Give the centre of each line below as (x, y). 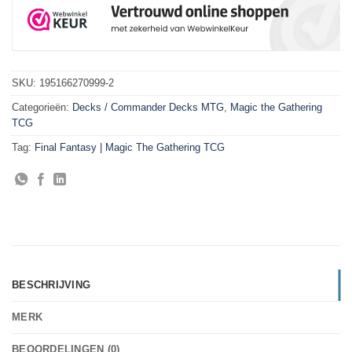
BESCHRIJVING (51, 285)
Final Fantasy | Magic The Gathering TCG (130, 147)
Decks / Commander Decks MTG (148, 107)
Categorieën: (42, 107)
